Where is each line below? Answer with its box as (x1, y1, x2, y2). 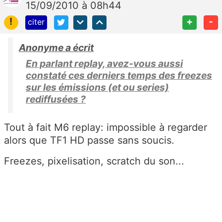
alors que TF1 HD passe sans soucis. (4, 134, 174, 146)
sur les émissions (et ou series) (26, 81, 169, 93)
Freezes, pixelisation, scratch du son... (4, 155, 184, 167)
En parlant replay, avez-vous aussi (26, 57, 183, 69)
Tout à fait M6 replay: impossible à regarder (4, 121, 207, 133)
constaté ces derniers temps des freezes (26, 69, 212, 81)
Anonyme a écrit (19, 41, 94, 54)
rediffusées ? (26, 93, 86, 105)
